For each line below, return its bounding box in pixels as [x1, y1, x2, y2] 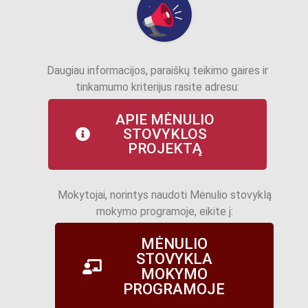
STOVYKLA [135, 250, 212, 268]
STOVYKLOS [122, 125, 207, 142]
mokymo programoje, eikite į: [96, 204, 233, 218]
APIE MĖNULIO [115, 111, 214, 128]
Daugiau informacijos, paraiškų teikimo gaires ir [47, 64, 268, 78]
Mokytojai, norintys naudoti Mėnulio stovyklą [57, 188, 272, 201]
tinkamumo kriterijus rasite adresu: [76, 80, 239, 94]
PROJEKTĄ [127, 140, 202, 157]
